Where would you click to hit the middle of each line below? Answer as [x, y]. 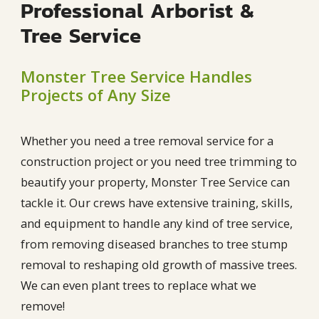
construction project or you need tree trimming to [158, 161]
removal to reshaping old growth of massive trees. [158, 264]
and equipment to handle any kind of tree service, [156, 223]
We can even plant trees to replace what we [138, 285]
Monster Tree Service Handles [136, 77]
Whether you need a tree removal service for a [147, 140]
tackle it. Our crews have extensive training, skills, [156, 202]
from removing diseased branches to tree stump [154, 244]
